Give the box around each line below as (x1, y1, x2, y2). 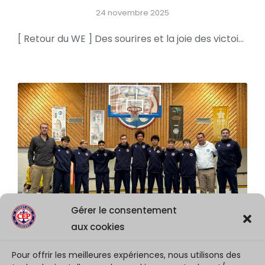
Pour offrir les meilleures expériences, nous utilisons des (12, 249, 241, 261)
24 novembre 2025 (96, 7, 169, 19)
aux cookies (71, 221, 125, 233)
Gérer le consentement (71, 204, 177, 216)
